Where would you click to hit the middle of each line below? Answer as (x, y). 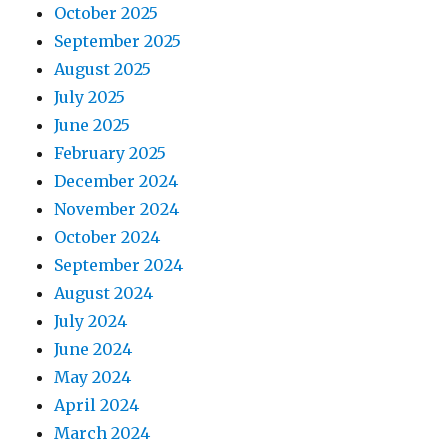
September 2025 (118, 41)
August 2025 (103, 69)
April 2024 (97, 405)
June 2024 (93, 349)
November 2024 (117, 209)
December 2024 (116, 181)
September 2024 (119, 265)
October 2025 (106, 13)
